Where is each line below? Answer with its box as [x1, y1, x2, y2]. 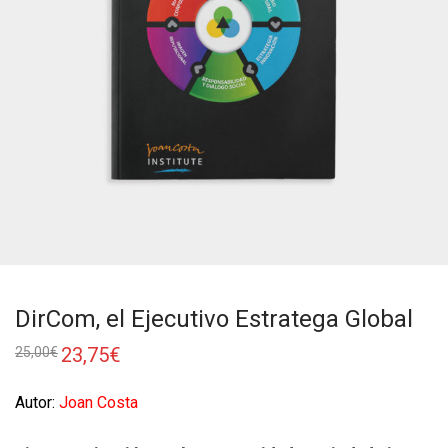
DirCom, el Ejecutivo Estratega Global [15, 305, 413, 334]
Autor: [15, 393, 55, 413]
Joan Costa [55, 393, 138, 413]
